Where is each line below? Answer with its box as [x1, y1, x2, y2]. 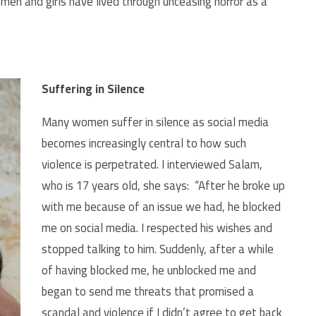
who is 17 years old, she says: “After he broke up [42, 174, 285, 197]
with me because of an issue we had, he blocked [42, 195, 281, 218]
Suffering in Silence [42, 78, 145, 101]
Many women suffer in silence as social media [42, 110, 269, 133]
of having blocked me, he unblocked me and [42, 258, 256, 281]
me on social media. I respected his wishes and [42, 216, 272, 239]
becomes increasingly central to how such [42, 131, 246, 154]
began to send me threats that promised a [42, 279, 254, 303]
